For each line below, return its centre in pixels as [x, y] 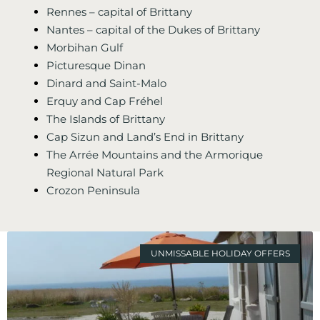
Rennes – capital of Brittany [119, 11]
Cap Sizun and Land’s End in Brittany [145, 136]
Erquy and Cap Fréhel [105, 101]
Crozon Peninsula [93, 190]
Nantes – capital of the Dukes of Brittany [153, 29]
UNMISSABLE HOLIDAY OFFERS [220, 254]
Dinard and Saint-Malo [106, 83]
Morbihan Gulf [85, 47]
